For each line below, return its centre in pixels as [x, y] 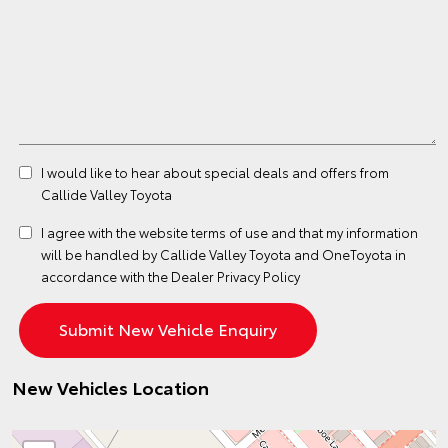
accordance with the [106, 276]
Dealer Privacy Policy [235, 276]
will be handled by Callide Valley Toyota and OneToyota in [223, 254]
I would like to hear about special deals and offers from [215, 172]
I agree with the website [116, 232]
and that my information [343, 232]
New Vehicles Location [110, 387]
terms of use [229, 232]
